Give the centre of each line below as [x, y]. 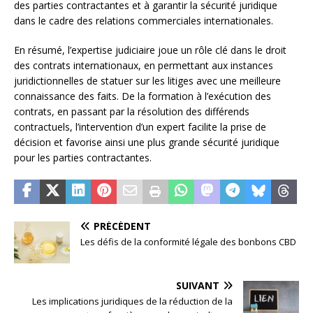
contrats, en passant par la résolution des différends [132, 111]
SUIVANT [198, 285]
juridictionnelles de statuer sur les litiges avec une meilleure [147, 80]
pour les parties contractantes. [83, 157]
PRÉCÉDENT [122, 226]
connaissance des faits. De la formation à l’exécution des [143, 96]
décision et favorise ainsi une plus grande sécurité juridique [147, 142]
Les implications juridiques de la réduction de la [132, 301]
